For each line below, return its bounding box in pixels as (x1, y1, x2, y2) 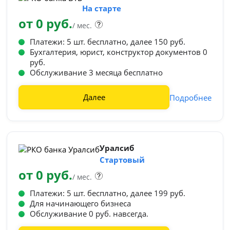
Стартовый (100, 155, 145, 165)
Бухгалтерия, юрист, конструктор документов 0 (30, 47, 208, 57)
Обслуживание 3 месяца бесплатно (30, 67, 163, 78)
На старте (82, 3, 122, 13)
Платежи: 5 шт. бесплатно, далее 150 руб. (30, 36, 186, 47)
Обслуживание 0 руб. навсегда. (30, 208, 149, 219)
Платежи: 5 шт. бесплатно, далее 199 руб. (30, 188, 186, 198)
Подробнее (169, 92, 212, 103)
